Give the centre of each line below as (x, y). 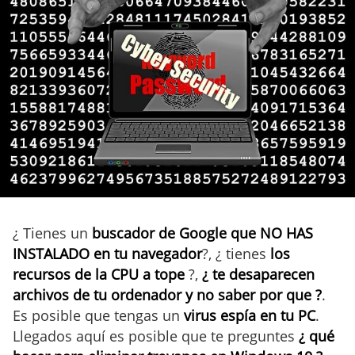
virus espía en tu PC (250, 315)
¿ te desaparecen (258, 274)
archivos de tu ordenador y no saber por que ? (167, 294)
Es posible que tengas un (98, 315)
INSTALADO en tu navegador (107, 253)
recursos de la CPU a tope (99, 274)
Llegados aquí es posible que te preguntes (154, 336)
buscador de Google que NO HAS (202, 233)
